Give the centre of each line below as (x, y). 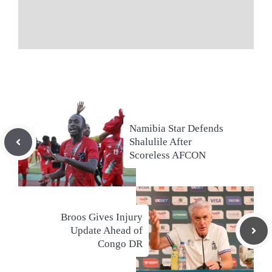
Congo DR (120, 244)
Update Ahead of (107, 231)
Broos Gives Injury (102, 217)
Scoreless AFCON (168, 155)
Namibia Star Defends (176, 129)
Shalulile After (161, 142)
